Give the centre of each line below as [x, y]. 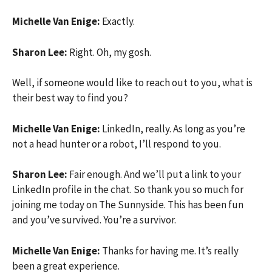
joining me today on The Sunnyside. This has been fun [128, 205]
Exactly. [118, 21]
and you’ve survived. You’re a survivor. [94, 220]
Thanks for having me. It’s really [170, 250]
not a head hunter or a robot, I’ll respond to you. [117, 144]
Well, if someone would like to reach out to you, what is [132, 83]
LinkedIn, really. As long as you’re [174, 128]
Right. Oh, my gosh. [110, 52]
